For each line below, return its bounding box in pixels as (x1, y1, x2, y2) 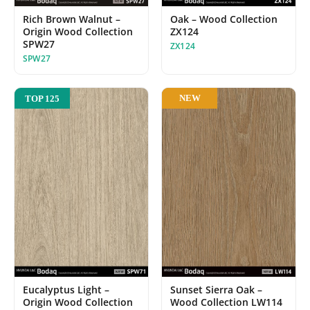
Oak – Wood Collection (170, 12, 277, 26)
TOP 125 (25, 93, 60, 104)
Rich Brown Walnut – (23, 12, 120, 26)
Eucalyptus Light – (23, 283, 109, 296)
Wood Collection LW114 (170, 295, 282, 309)
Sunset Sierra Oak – (170, 283, 262, 296)
